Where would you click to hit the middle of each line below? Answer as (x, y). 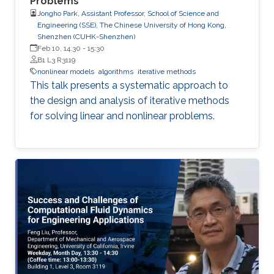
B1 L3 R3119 (56, 60)
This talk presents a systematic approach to (129, 85)
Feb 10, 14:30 (59, 48)
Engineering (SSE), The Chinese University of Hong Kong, (132, 25)
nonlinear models (66, 71)
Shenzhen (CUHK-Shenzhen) (86, 36)
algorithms (116, 71)
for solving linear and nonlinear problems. (122, 116)
